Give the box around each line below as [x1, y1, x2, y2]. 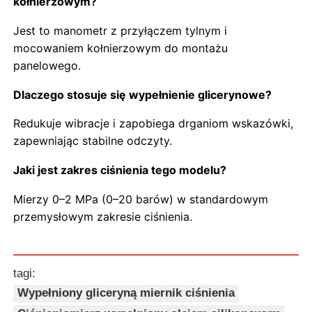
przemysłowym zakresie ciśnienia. [13, 209, 193, 224]
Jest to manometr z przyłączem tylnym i [13, 24, 228, 38]
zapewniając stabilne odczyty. [13, 134, 173, 148]
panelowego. [13, 58, 81, 73]
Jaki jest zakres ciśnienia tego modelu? [13, 163, 227, 178]
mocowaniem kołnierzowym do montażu [13, 41, 228, 56]
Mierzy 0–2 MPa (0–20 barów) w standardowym [13, 192, 269, 206]
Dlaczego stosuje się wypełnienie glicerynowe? [13, 87, 272, 102]
